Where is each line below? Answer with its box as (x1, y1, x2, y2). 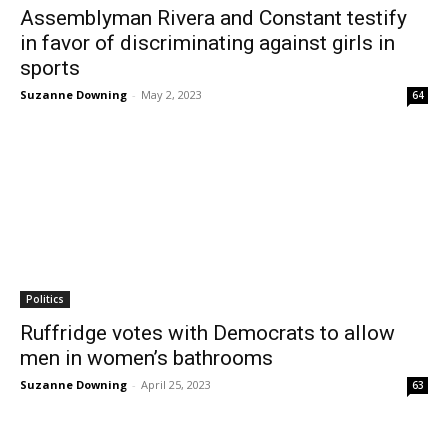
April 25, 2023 (141, 377, 211, 392)
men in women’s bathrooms (20, 346, 273, 370)
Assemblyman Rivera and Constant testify (20, 6, 407, 30)
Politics (26, 292, 64, 306)
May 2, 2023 (141, 87, 202, 102)
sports (20, 56, 80, 80)
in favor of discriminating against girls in (20, 31, 395, 55)
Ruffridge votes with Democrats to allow (20, 321, 395, 345)
